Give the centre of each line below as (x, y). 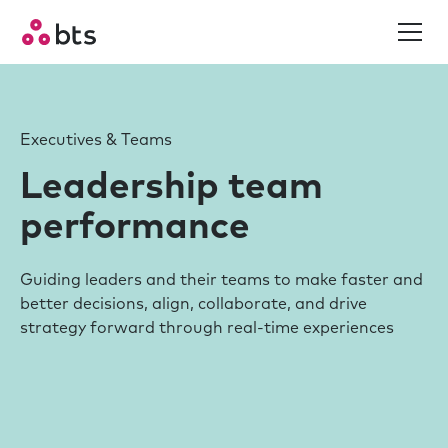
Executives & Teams (96, 140)
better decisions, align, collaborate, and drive (193, 304)
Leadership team (171, 187)
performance (135, 227)
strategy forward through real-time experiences (207, 328)
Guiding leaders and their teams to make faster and (221, 280)
